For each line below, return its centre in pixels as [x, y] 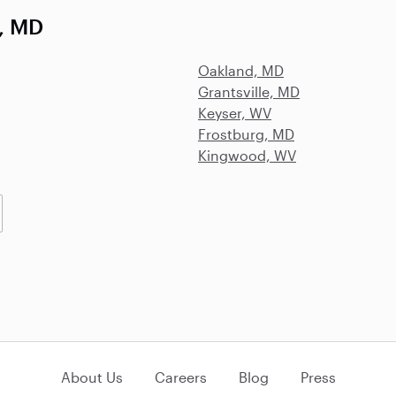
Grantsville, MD [249, 91]
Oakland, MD [241, 70]
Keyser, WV [235, 113]
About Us [91, 377]
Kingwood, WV [247, 155]
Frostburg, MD [246, 134]
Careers [180, 377]
